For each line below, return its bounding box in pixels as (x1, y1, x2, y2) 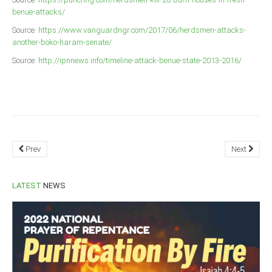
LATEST (12, 181, 41, 191)
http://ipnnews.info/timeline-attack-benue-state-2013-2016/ (38, 56, 242, 66)
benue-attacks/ (12, 7, 65, 17)
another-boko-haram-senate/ (12, 38, 112, 47)
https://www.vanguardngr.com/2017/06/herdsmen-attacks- (38, 25, 246, 35)
